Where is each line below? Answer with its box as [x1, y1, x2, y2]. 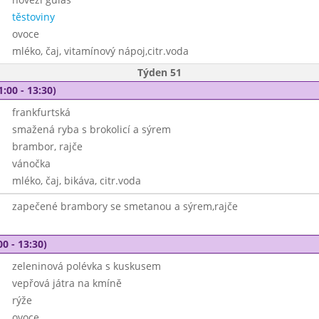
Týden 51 [137, 66, 182, 79]
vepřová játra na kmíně [11, 276, 122, 290]
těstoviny [11, 10, 55, 23]
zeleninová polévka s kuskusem [11, 259, 161, 273]
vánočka [11, 157, 51, 170]
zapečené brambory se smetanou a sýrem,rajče [11, 199, 238, 213]
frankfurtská [11, 105, 70, 119]
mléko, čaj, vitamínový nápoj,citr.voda [11, 44, 189, 58]
